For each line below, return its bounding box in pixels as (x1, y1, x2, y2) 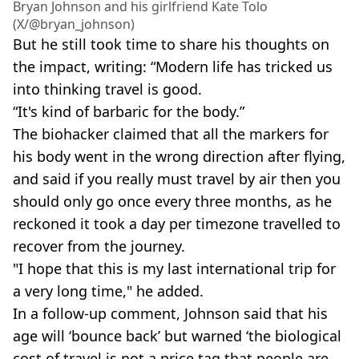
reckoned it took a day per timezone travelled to (13, 213, 341, 233)
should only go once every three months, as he (13, 191, 332, 211)
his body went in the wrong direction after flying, (13, 146, 345, 166)
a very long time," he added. (13, 280, 204, 301)
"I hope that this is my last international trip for (13, 258, 336, 278)
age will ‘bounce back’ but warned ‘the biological (13, 325, 341, 345)
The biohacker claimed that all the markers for (13, 123, 329, 143)
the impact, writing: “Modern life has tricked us (13, 56, 333, 76)
